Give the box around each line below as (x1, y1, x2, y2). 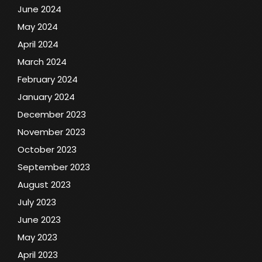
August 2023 (18, 178, 71, 191)
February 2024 (18, 73, 78, 85)
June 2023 (18, 213, 61, 226)
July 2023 (18, 195, 56, 208)
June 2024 (18, 2, 61, 15)
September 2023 (18, 160, 90, 173)
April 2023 (18, 248, 58, 261)
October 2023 (18, 143, 77, 156)
